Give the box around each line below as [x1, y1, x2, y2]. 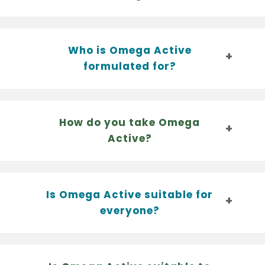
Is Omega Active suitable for [46, 187, 213, 202]
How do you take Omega [59, 115, 200, 130]
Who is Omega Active [67, 43, 192, 57]
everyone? [99, 203, 160, 218]
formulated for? [83, 59, 176, 73]
